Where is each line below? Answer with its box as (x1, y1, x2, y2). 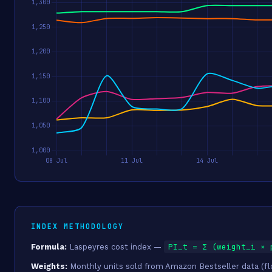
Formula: (31, 242, 67, 251)
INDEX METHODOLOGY (31, 222, 124, 231)
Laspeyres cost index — (67, 242, 164, 251)
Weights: (31, 262, 67, 271)
